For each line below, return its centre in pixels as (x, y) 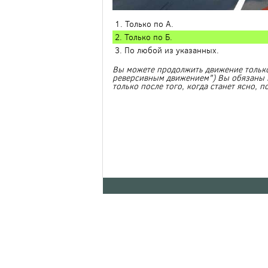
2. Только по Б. (144, 37)
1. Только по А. (144, 24)
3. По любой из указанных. (167, 50)
